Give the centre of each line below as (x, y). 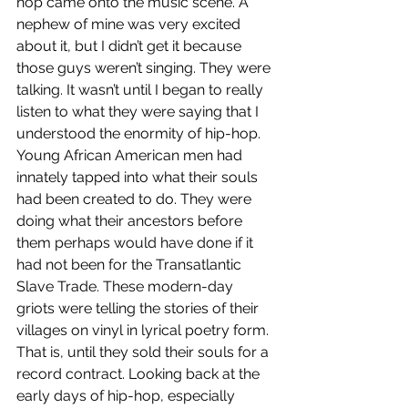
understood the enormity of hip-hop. (140, 134)
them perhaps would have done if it (137, 243)
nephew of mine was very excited (130, 25)
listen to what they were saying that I (139, 112)
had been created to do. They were (136, 199)
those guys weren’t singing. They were (145, 68)
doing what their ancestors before (131, 221)
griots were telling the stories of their (139, 309)
